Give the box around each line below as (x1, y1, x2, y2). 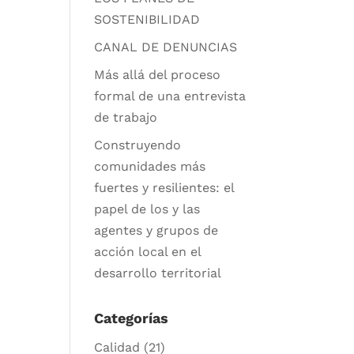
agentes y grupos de (94, 223, 219, 239)
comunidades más (94, 159, 206, 175)
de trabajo (94, 110, 158, 126)
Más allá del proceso (94, 67, 221, 83)
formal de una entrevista (94, 88, 247, 104)
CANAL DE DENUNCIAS (94, 40, 238, 55)
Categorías (94, 310, 169, 327)
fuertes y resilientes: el (94, 180, 235, 196)
